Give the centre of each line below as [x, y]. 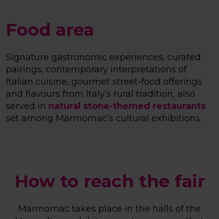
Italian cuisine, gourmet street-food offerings [104, 82]
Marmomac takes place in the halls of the [109, 209]
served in [27, 106]
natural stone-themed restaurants [127, 106]
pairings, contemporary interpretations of [96, 70]
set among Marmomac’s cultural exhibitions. [104, 119]
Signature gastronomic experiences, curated [103, 57]
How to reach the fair [109, 181]
